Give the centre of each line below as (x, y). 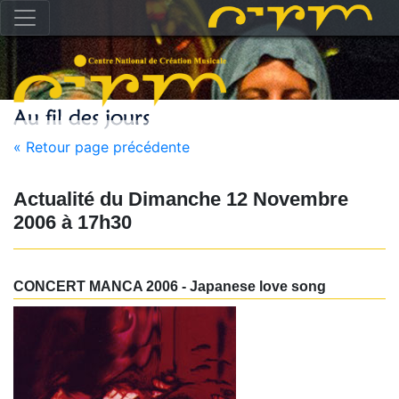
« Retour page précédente (102, 147)
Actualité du (68, 199)
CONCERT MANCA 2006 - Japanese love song (170, 286)
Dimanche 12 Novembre (236, 199)
